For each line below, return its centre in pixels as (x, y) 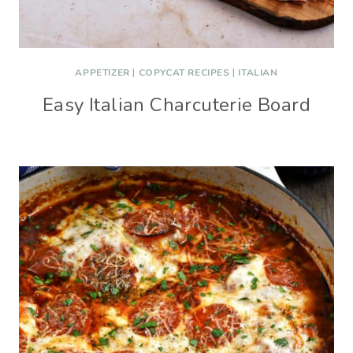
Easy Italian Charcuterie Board (176, 105)
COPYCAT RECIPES (184, 72)
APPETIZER (102, 72)
